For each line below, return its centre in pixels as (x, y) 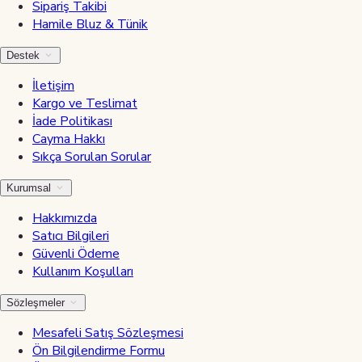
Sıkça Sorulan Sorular (92, 156)
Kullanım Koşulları (83, 271)
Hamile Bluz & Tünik (90, 24)
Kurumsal (30, 187)
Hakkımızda (65, 218)
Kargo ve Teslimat (85, 103)
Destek (25, 55)
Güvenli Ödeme (76, 253)
